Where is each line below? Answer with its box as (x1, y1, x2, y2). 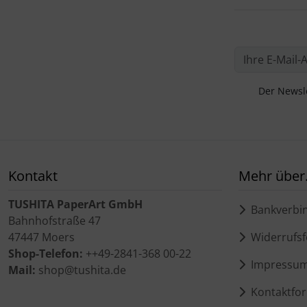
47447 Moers (8, 229, 75, 245)
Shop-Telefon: (8, 245, 83, 261)
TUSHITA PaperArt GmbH (8, 196, 143, 212)
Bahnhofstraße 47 (8, 212, 101, 228)
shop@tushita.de (36, 262, 126, 278)
